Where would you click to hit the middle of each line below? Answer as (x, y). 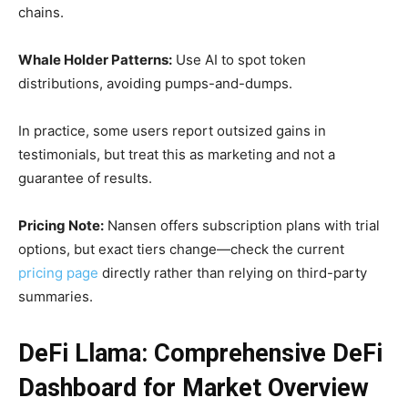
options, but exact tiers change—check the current (181, 249)
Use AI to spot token (239, 60)
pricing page (58, 273)
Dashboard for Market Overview (194, 388)
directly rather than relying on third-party (233, 273)
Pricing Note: (61, 225)
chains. (41, 12)
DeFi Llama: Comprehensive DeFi (200, 353)
